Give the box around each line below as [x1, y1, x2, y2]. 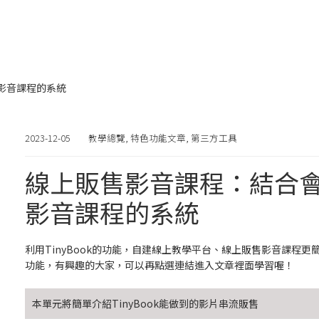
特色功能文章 [130, 131, 187, 145]
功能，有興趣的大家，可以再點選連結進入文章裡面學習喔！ [25, 258, 295, 272]
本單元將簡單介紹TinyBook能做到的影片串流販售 [32, 296, 259, 311]
